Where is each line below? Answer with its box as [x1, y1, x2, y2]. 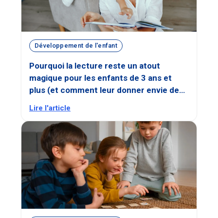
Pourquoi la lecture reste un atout [29, 60, 160, 71]
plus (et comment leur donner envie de [29, 85, 179, 95]
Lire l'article [29, 103, 71, 112]
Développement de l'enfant [35, 42, 118, 50]
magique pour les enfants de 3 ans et [29, 73, 172, 83]
